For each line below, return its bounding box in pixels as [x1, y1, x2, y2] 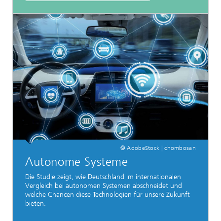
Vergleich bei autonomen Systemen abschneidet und [25, 182, 182, 190]
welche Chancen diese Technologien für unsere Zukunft [25, 190, 190, 199]
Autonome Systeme [25, 155, 128, 169]
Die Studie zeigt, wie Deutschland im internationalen [25, 173, 181, 182]
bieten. [25, 199, 46, 208]
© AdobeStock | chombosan [120, 145, 196, 151]
